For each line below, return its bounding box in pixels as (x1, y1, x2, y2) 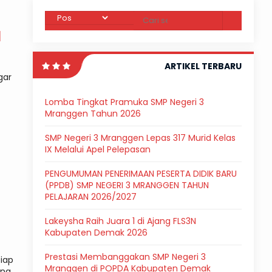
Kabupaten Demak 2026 (44, 226, 148, 239)
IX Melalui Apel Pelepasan (44, 143, 151, 155)
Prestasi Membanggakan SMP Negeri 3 (44, 251, 206, 263)
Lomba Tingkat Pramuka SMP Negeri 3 (44, 96, 204, 108)
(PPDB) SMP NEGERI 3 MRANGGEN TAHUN (44, 179, 209, 191)
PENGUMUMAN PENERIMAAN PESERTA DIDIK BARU (44, 168, 237, 180)
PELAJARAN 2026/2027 (44, 191, 137, 203)
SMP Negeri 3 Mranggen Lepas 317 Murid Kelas (44, 132, 236, 144)
